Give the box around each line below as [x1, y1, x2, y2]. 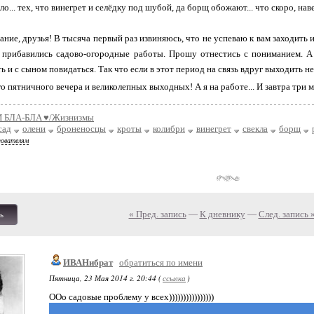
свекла [243, 123, 268, 134]
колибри [153, 123, 185, 134]
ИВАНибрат [63, 257, 113, 268]
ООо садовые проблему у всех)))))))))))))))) [49, 292, 214, 302]
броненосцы [57, 123, 106, 134]
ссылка [163, 273, 186, 283]
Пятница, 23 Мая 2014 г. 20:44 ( [49, 273, 161, 283]
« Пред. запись [128, 209, 186, 219]
